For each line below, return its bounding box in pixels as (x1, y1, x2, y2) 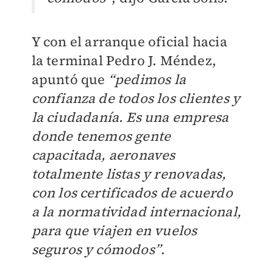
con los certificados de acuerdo (31, 183, 233, 202)
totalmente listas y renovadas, (31, 165, 227, 183)
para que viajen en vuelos (31, 221, 197, 240)
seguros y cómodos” (31, 240, 161, 259)
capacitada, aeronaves (31, 146, 175, 165)
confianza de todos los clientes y (31, 89, 241, 108)
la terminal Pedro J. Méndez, (31, 51, 217, 70)
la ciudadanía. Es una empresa (31, 108, 229, 127)
